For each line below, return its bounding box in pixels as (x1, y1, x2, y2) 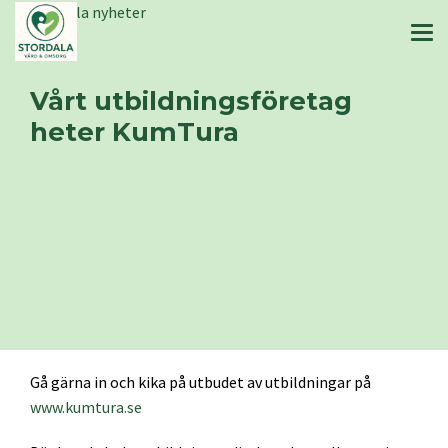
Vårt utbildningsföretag (30, 85, 352, 116)
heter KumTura (30, 116, 239, 147)
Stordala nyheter (30, 2, 146, 22)
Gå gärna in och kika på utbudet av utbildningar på (30, 372, 371, 392)
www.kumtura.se (30, 397, 142, 417)
